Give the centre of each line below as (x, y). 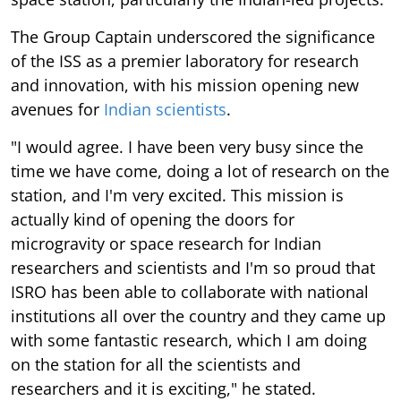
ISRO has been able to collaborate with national (190, 292)
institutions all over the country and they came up (198, 316)
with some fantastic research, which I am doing (189, 341)
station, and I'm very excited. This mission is (177, 196)
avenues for (57, 110)
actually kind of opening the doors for (153, 220)
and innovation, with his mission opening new (185, 85)
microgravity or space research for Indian (166, 244)
